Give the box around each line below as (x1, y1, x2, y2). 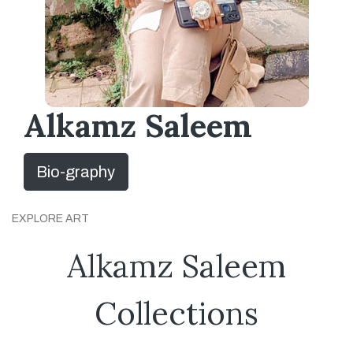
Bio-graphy (36, 163, 115, 180)
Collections (95, 293, 258, 333)
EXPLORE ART (12, 213, 89, 225)
